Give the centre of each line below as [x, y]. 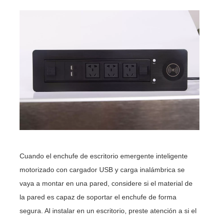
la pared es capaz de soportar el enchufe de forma [98, 197]
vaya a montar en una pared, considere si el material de [106, 184]
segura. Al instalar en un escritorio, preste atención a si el [108, 211]
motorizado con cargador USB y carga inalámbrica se [102, 170]
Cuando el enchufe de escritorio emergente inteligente [104, 156]
